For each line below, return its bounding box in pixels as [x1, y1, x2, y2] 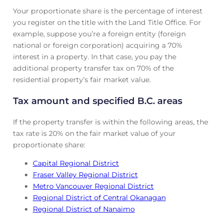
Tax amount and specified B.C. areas [12, 95, 182, 107]
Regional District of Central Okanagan [32, 193, 166, 202]
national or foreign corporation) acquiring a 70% [12, 40, 182, 50]
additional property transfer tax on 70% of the [12, 63, 174, 73]
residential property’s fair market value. [12, 75, 151, 84]
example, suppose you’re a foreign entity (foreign [12, 29, 186, 38]
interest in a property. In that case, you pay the [12, 52, 176, 61]
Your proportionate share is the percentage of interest [12, 6, 203, 15]
